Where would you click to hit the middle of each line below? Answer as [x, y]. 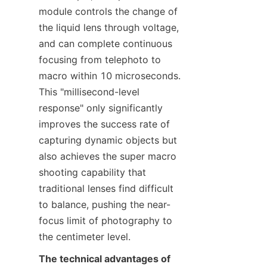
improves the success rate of [104, 124]
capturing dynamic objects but [108, 140]
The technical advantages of [105, 259]
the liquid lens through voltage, [109, 28]
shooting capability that [92, 173]
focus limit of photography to [105, 221]
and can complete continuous [105, 44]
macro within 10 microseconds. [110, 76]
